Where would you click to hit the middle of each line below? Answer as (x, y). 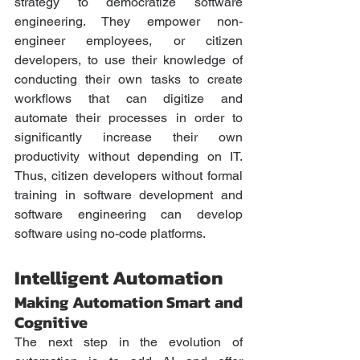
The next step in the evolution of (129, 342)
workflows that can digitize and (129, 99)
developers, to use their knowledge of (129, 60)
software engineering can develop (129, 215)
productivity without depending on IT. (129, 157)
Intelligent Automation (119, 278)
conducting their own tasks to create (129, 80)
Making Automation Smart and (129, 303)
